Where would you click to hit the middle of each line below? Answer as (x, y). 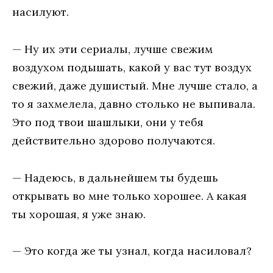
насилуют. (41, 12)
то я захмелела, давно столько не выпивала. (134, 104)
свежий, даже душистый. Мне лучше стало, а (135, 85)
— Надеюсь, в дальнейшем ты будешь (115, 177)
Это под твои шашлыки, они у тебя (108, 122)
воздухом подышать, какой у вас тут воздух (132, 67)
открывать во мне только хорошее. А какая (129, 196)
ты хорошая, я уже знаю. (79, 214)
